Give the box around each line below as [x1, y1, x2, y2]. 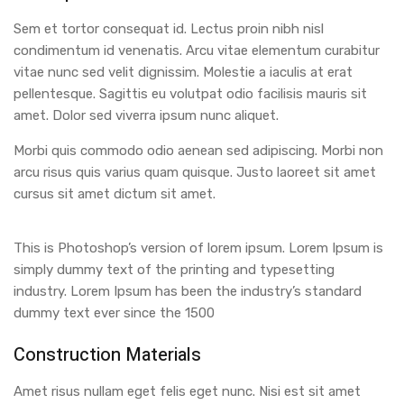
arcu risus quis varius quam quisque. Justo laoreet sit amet [14, 164, 376, 181]
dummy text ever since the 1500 [14, 305, 215, 322]
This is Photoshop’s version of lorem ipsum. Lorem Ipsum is [14, 240, 383, 257]
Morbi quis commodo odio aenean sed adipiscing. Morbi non [14, 142, 383, 160]
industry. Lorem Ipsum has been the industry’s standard [14, 283, 362, 300]
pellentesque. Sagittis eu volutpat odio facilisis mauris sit [14, 86, 367, 103]
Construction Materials [14, 342, 201, 369]
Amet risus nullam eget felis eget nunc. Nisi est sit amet [14, 383, 361, 400]
